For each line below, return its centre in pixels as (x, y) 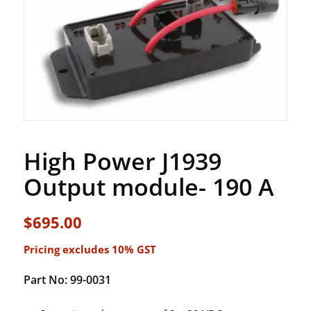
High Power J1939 (122, 161)
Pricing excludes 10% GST (90, 250)
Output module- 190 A (148, 186)
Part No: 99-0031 (67, 280)
